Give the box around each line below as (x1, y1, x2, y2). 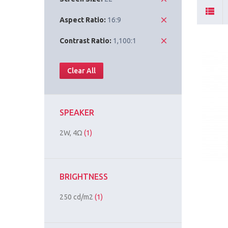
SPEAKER (60, 108, 94, 118)
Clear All (67, 67, 96, 75)
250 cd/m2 (60, 193, 95, 202)
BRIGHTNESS (60, 172, 108, 182)
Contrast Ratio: (60, 37, 111, 45)
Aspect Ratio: (60, 16, 106, 24)
